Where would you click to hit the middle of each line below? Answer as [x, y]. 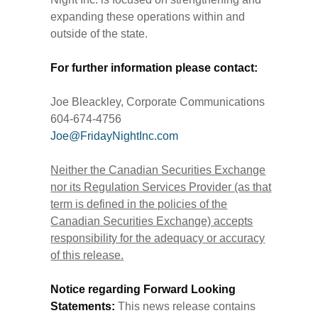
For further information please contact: [154, 68]
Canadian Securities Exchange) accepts [152, 221]
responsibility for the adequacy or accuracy [158, 238]
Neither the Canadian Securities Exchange [158, 170]
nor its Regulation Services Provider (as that [161, 187]
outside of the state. [99, 34]
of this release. [87, 256]
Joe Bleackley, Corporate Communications [158, 102]
